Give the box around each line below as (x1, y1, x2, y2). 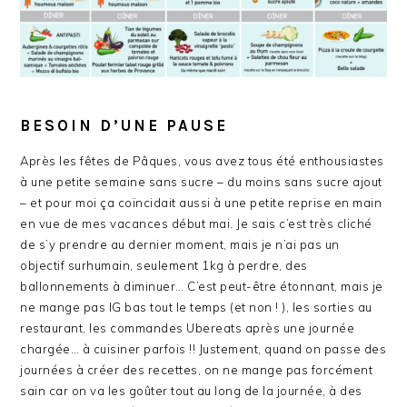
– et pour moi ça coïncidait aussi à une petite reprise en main (20, 195, 382, 211)
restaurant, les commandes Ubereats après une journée (20, 321, 355, 336)
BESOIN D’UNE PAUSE (20, 116, 229, 135)
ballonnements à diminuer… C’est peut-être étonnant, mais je (20, 279, 383, 294)
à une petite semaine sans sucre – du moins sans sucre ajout (20, 174, 382, 190)
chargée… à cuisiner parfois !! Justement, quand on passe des (20, 342, 387, 357)
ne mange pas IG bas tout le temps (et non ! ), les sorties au (20, 300, 372, 315)
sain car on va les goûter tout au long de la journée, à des (20, 383, 362, 399)
